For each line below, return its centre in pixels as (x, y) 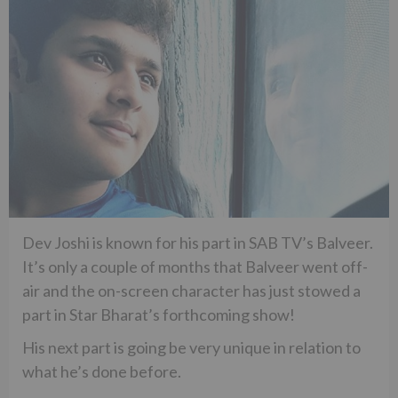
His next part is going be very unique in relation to (191, 347)
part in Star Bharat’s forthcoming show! (159, 314)
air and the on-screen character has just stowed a (191, 290)
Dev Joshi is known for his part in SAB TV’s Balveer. (198, 242)
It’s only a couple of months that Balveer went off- (195, 266)
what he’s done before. (102, 371)
